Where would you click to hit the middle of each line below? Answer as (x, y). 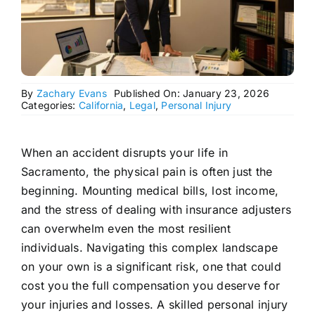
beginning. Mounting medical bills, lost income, (150, 191)
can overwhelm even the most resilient (126, 229)
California (101, 105)
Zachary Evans (71, 94)
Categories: (50, 105)
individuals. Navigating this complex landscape (149, 248)
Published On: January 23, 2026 (192, 94)
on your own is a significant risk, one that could (151, 267)
